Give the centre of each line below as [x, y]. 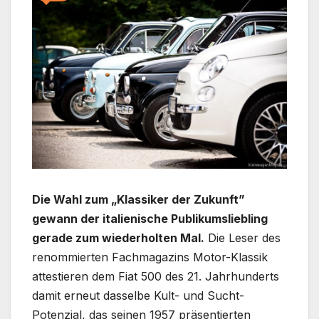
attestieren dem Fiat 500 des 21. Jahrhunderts [156, 277]
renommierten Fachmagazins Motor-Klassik [150, 257]
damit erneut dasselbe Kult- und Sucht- [138, 296]
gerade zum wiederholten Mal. [118, 238]
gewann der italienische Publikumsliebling [150, 219]
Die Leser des [242, 238]
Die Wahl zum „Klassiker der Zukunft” [138, 200]
